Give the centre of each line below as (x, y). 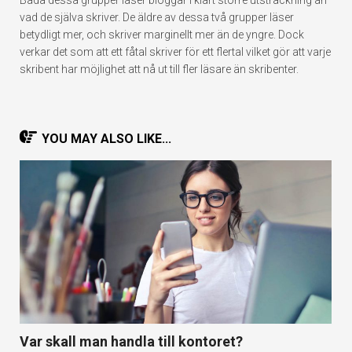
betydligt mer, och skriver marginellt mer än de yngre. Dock (162, 35)
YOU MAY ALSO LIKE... (106, 139)
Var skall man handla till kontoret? (131, 341)
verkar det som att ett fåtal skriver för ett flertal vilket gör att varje (175, 52)
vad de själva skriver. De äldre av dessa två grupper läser (157, 17)
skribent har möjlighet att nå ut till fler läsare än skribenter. (159, 69)
